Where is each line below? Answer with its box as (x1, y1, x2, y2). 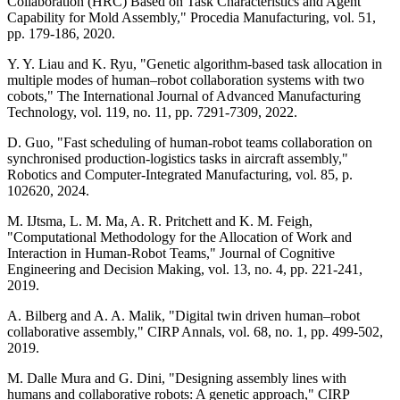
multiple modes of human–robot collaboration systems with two (7, 71, 364, 87)
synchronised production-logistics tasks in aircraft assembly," (7, 150, 348, 166)
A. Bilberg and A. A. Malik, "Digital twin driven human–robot (7, 307, 360, 323)
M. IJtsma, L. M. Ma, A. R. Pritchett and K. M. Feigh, (7, 212, 312, 229)
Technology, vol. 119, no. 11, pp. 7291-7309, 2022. (7, 104, 297, 120)
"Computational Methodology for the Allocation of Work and (7, 229, 352, 245)
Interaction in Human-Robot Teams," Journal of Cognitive (7, 245, 335, 261)
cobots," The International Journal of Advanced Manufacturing (7, 87, 361, 104)
